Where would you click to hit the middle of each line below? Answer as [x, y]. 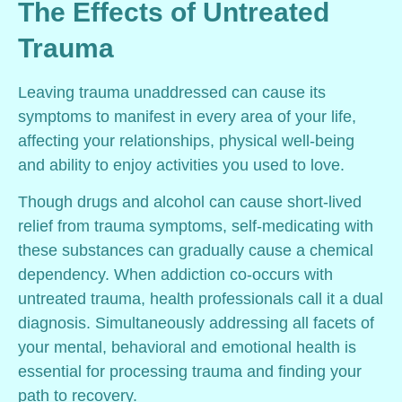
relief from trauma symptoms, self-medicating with [196, 226]
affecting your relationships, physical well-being [186, 140]
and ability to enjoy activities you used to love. [181, 165]
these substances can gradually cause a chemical [196, 250]
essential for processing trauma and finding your [190, 371]
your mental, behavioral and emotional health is [187, 347]
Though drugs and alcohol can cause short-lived [190, 201]
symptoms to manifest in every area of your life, [187, 116]
